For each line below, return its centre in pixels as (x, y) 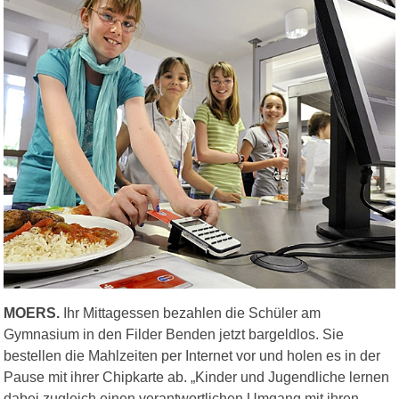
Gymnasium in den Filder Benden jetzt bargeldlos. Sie (174, 335)
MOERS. (32, 313)
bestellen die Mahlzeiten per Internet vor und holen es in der (192, 356)
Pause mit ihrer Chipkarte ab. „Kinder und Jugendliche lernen (196, 378)
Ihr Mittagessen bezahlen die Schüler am (190, 313)
